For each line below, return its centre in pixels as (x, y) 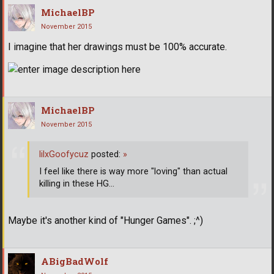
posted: (106, 154)
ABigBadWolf (75, 261)
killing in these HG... (77, 183)
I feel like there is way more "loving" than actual (133, 171)
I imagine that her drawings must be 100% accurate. (117, 46)
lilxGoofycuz (64, 154)
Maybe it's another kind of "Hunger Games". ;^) (106, 221)
